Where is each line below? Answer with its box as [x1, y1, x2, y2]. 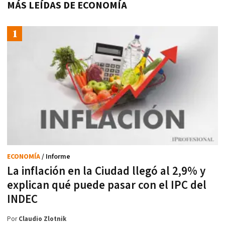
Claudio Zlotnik [19, 214, 66, 223]
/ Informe [42, 152, 70, 161]
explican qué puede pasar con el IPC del [7, 177, 206, 193]
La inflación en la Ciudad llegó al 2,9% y [7, 163, 205, 179]
